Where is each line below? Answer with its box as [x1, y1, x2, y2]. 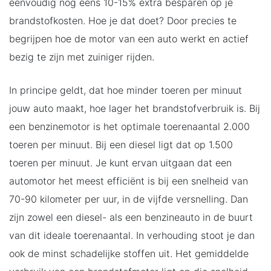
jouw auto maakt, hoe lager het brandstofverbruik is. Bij [9, 102, 260, 114]
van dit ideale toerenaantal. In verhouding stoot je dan [9, 229, 255, 241]
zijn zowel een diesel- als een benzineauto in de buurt [9, 211, 253, 223]
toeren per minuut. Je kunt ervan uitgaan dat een [9, 156, 232, 169]
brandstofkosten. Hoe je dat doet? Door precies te [9, 14, 237, 27]
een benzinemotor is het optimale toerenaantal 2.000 [9, 120, 250, 132]
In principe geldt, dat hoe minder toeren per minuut [9, 83, 242, 96]
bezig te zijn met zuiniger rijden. [9, 50, 154, 63]
